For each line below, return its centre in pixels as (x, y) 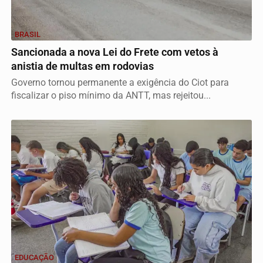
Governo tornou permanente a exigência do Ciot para (120, 82)
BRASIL (28, 34)
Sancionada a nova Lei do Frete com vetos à (115, 52)
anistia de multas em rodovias (82, 66)
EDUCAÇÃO (34, 257)
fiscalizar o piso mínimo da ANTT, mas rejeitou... (111, 95)
